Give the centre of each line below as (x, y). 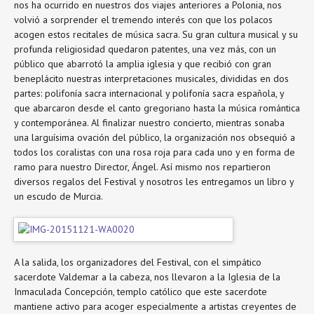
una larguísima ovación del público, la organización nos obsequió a (155, 138)
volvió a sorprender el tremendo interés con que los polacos (143, 20)
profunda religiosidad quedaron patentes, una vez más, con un (145, 49)
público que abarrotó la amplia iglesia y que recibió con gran (143, 64)
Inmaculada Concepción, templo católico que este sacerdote (141, 291)
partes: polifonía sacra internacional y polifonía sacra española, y (149, 94)
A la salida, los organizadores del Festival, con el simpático (138, 262)
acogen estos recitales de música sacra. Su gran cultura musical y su (156, 35)
